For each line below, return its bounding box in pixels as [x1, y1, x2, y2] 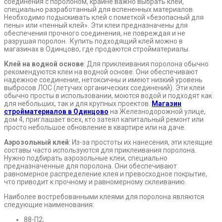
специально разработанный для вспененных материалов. [4, 5, 194, 14]
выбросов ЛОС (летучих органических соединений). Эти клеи [4, 84, 205, 92]
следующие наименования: [4, 201, 94, 209]
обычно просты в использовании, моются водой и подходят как [4, 92, 212, 100]
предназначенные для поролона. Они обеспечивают [4, 162, 177, 170]
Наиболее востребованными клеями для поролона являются [4, 193, 204, 201]
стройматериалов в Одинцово [4, 108, 109, 116]
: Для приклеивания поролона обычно [84, 60, 209, 68]
